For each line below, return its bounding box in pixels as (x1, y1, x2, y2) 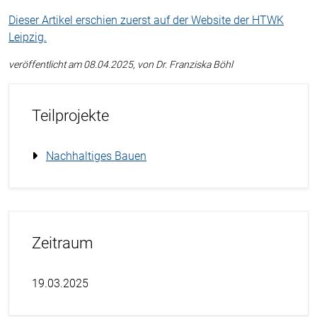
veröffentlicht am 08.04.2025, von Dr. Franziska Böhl (8, 58, 233, 70)
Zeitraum (32, 234, 93, 252)
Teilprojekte (32, 106, 109, 125)
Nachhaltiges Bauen (46, 149, 146, 163)
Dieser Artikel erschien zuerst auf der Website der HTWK (8, 13, 284, 27)
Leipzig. (8, 30, 47, 44)
